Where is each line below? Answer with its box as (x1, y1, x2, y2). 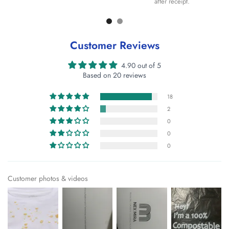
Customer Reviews (70, 37, 159, 53)
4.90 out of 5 (121, 60, 161, 71)
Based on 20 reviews (83, 70, 146, 80)
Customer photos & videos (8, 173, 88, 184)
